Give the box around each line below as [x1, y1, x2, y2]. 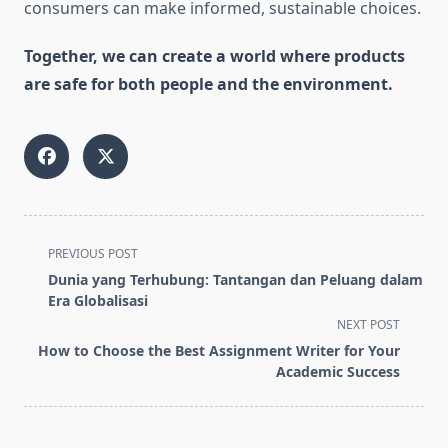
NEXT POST [337, 316, 400, 334]
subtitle [23, 288, 80, 311]
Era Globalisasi [48, 291, 148, 311]
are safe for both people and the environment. [24, 73, 393, 96]
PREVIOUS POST [48, 245, 138, 263]
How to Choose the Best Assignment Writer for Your [38, 341, 400, 361]
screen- [23, 312, 79, 335]
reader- [23, 336, 79, 359]
